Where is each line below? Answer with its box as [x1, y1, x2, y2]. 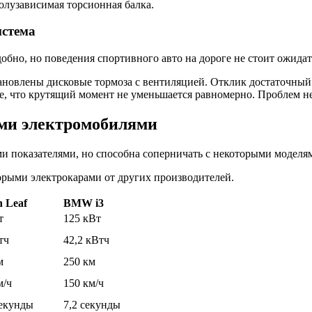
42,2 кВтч [63, 233, 109, 246]
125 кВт [63, 212, 101, 224]
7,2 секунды [63, 298, 120, 311]
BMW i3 [63, 196, 104, 209]
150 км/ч [63, 276, 104, 289]
